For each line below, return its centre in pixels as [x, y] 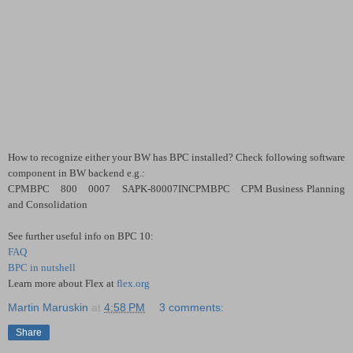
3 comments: [192, 307]
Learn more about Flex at [62, 283]
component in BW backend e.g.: [76, 173]
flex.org [133, 283]
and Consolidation [48, 204]
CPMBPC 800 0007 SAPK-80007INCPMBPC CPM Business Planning [176, 188]
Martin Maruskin [48, 307]
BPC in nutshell [42, 267]
